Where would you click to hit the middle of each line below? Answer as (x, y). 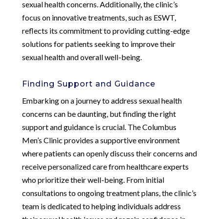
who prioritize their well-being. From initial (93, 179)
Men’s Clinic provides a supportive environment (101, 140)
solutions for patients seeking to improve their (99, 44)
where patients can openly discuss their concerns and (109, 153)
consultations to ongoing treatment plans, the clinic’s (109, 193)
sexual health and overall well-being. (82, 57)
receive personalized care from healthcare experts (105, 166)
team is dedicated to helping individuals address (101, 206)
